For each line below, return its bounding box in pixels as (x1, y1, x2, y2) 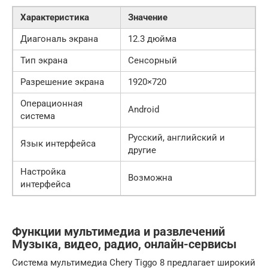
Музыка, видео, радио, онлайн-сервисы (12, 237, 237, 252)
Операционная (20, 98, 83, 109)
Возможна (128, 172, 172, 183)
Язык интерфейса (20, 138, 96, 149)
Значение (128, 12, 167, 23)
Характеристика (20, 12, 89, 23)
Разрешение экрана (20, 77, 104, 87)
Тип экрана (20, 55, 68, 66)
